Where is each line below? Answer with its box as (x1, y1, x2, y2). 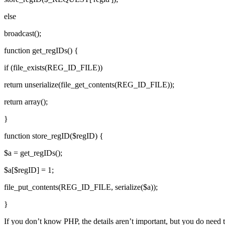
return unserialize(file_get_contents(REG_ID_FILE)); (4, 80, 174, 89)
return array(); (4, 97, 48, 106)
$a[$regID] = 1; (4, 165, 54, 174)
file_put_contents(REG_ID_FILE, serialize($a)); (4, 182, 158, 191)
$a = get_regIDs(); (4, 148, 62, 157)
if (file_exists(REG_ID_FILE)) (4, 63, 102, 72)
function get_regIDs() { (4, 46, 78, 55)
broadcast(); (4, 29, 41, 38)
